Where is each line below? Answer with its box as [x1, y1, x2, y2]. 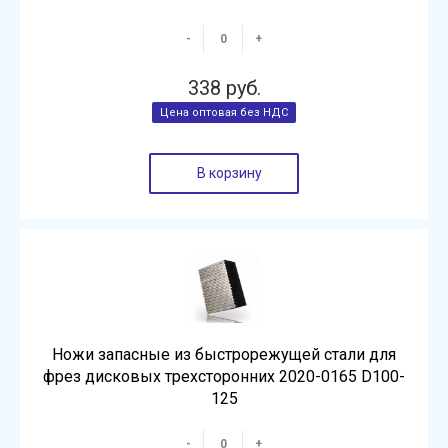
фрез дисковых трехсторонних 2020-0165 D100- [43, 367, 405, 386]
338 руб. [187, 76, 261, 100]
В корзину [196, 165, 262, 181]
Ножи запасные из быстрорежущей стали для [52, 345, 396, 364]
